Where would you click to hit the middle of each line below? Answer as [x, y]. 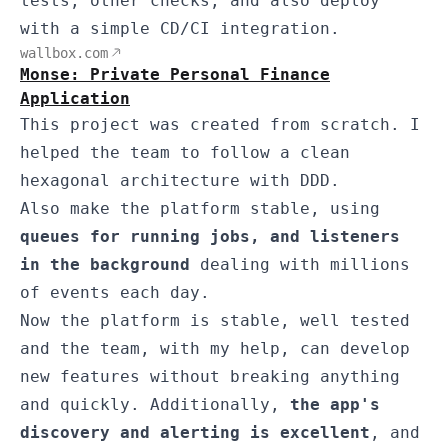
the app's [335, 404]
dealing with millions [300, 264]
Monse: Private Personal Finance [175, 74]
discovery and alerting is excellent [195, 432]
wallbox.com [64, 52]
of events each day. [115, 292]
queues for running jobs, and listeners [210, 236]
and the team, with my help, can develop [215, 348]
